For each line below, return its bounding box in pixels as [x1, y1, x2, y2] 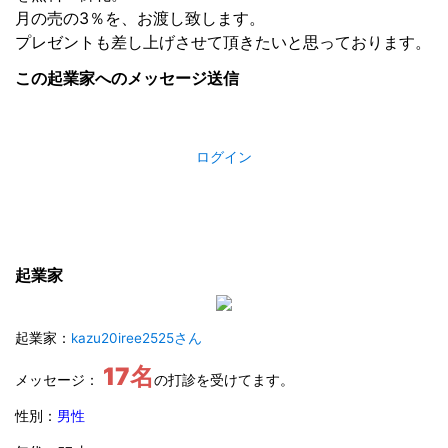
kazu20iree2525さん [71, 330, 202, 347]
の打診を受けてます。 [154, 372, 294, 389]
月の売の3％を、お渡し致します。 [15, 8, 265, 29]
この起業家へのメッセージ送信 [15, 68, 239, 89]
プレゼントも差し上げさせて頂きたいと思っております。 [15, 32, 431, 53]
